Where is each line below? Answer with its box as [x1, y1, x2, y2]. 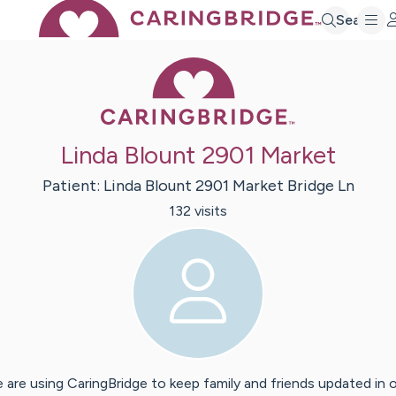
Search [336, 11, 382, 28]
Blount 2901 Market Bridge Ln [144, 176, 354, 196]
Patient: [42, 176, 103, 196]
